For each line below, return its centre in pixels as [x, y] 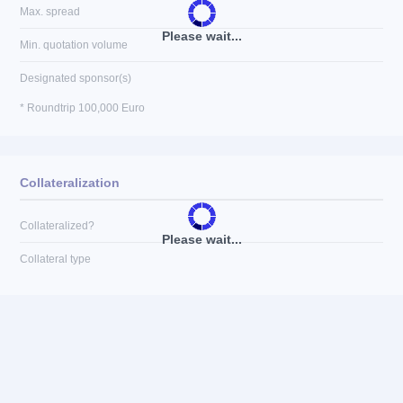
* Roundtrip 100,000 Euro [82, 108]
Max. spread [50, 12]
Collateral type [55, 259]
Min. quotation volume [74, 45]
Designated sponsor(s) [76, 78]
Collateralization [70, 183]
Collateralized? [57, 226]
